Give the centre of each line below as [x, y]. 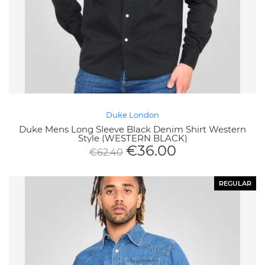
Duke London [132, 115]
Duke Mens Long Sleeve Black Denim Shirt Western [132, 130]
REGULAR [235, 184]
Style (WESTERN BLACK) [132, 138]
